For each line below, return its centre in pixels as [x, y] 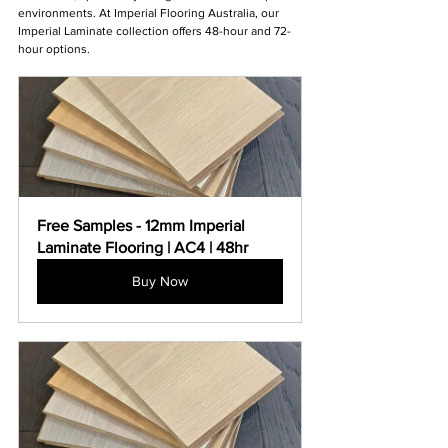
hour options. [54, 49]
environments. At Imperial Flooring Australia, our [150, 13]
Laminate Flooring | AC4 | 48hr [142, 248]
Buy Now [160, 281]
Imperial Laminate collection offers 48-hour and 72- [154, 31]
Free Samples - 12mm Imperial [143, 226]
